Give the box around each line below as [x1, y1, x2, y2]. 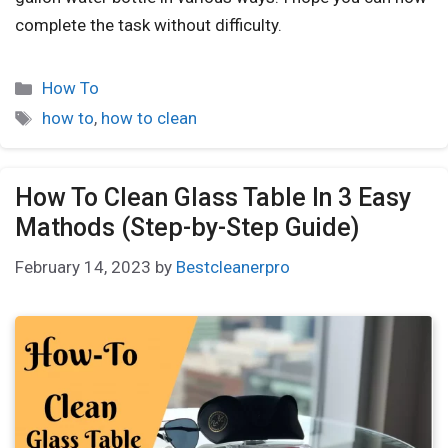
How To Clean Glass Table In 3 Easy [15, 183, 411, 213]
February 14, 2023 [15, 256, 151, 277]
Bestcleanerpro [176, 256, 290, 277]
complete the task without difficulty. [15, 15, 282, 36]
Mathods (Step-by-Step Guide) [15, 213, 359, 243]
